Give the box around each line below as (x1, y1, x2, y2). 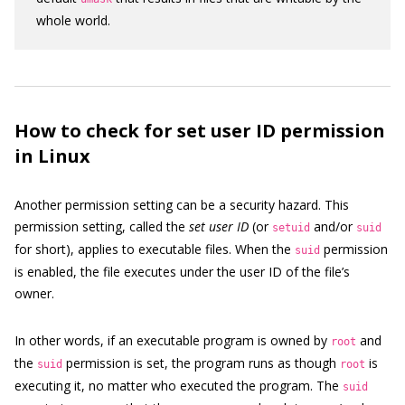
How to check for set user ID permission (14, 118, 385, 143)
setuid (272, 221, 310, 234)
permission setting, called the (14, 218, 189, 235)
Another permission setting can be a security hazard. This (14, 196, 349, 213)
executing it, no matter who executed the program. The (14, 377, 343, 394)
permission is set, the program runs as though (62, 354, 340, 372)
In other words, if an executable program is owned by (14, 332, 331, 349)
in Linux (14, 144, 90, 168)
